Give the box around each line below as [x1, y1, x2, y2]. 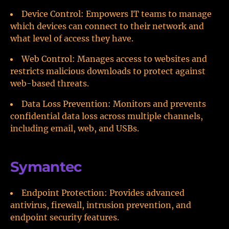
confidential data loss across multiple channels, [10, 111, 203, 121]
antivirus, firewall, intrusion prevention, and [10, 200, 191, 210]
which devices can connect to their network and [10, 21, 204, 31]
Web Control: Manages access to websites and [21, 54, 207, 64]
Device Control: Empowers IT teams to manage [21, 9, 212, 19]
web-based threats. [10, 78, 89, 88]
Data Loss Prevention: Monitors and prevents [21, 99, 206, 109]
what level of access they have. [10, 33, 133, 43]
